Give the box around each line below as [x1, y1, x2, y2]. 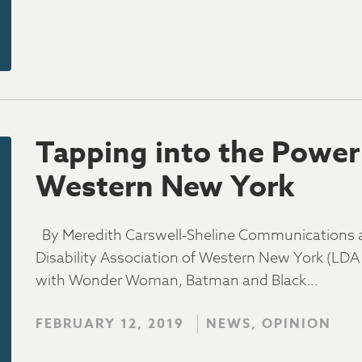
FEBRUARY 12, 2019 [36, 314, 184, 334]
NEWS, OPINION [206, 314, 331, 334]
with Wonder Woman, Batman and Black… [36, 270, 318, 292]
